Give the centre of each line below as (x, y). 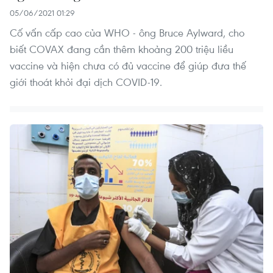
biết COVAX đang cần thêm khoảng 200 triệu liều (122, 49)
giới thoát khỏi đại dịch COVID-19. (86, 82)
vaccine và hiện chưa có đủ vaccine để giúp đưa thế (128, 66)
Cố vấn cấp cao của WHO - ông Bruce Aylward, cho (127, 33)
